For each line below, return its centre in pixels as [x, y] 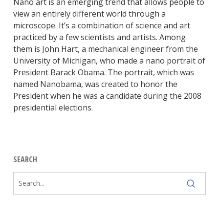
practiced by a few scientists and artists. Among [99, 37]
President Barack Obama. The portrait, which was [103, 73]
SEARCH [25, 160]
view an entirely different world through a [89, 14]
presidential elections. [53, 108]
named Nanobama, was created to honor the [95, 84]
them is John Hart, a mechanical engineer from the [105, 49]
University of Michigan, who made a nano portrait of [109, 61]
